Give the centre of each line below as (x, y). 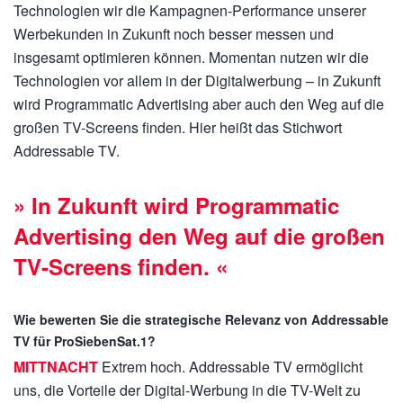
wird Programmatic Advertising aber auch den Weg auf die (199, 104)
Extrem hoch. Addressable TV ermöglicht (232, 367)
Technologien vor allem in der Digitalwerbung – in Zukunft (197, 81)
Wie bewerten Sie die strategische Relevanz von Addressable (201, 319)
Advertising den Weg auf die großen (199, 236)
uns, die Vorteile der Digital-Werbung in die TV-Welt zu (187, 390)
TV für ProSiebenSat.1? (85, 341)
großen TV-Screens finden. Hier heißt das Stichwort (178, 127)
